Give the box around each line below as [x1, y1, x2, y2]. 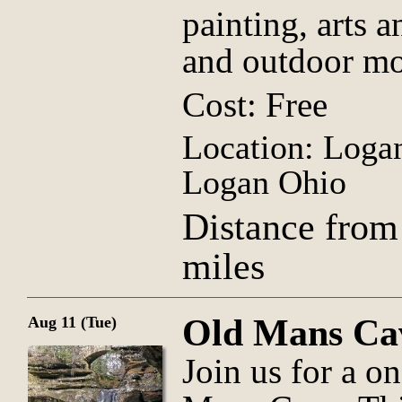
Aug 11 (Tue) [28, 313, 117, 331]
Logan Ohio [182, 163, 346, 201]
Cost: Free [182, 85, 328, 124]
